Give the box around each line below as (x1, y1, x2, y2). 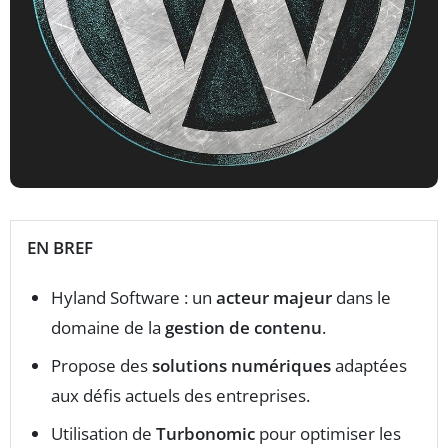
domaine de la (51, 316, 165, 340)
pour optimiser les (255, 422, 401, 446)
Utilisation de (51, 422, 156, 446)
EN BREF (27, 236, 93, 260)
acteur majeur (216, 286, 332, 310)
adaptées (331, 354, 407, 378)
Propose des (51, 354, 152, 378)
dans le (332, 286, 391, 310)
